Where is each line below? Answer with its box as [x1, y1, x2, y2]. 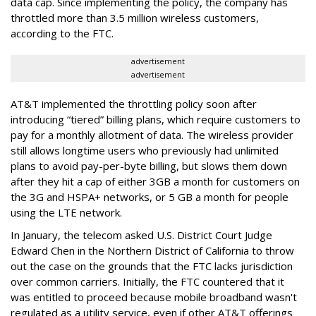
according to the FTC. [11, 25, 114, 40]
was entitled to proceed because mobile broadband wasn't [11, 289, 297, 304]
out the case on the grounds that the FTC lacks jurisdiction [11, 258, 293, 273]
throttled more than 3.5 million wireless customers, [11, 10, 259, 25]
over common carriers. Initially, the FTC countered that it [11, 274, 284, 288]
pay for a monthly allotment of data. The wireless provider [11, 127, 293, 142]
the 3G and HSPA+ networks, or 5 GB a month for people [11, 189, 288, 204]
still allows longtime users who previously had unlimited [11, 142, 279, 157]
